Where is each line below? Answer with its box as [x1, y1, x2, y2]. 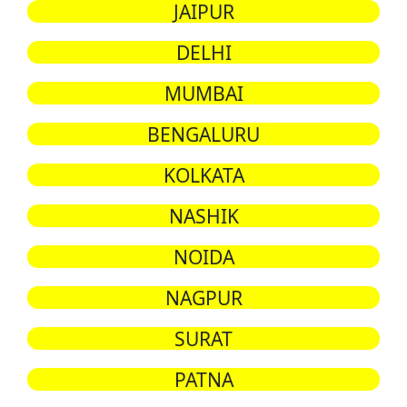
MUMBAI [164, 80, 243, 107]
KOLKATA [163, 162, 244, 189]
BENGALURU [147, 121, 260, 148]
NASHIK [168, 203, 239, 230]
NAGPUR [164, 284, 243, 312]
